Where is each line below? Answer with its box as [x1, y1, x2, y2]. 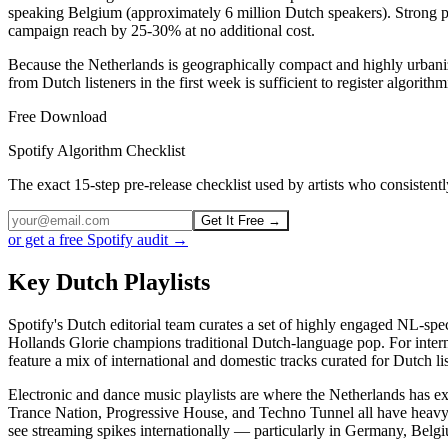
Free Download [8, 108, 107, 126]
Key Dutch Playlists [8, 269, 210, 296]
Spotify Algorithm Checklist [8, 142, 185, 160]
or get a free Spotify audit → [8, 231, 188, 249]
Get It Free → [201, 213, 281, 229]
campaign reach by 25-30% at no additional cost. [8, 22, 315, 40]
